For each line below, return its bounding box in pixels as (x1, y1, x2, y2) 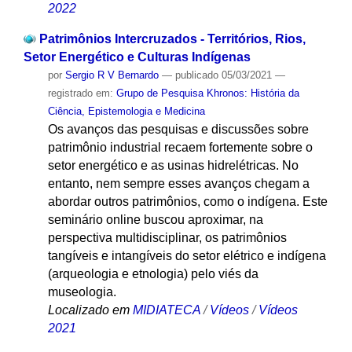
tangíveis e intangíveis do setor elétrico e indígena (47, 248, 326, 262)
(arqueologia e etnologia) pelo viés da (47, 266, 258, 280)
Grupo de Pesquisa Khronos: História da (115, 86, 299, 99)
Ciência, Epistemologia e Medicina (47, 104, 205, 117)
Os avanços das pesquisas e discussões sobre (47, 122, 309, 136)
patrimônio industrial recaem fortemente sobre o (47, 140, 313, 154)
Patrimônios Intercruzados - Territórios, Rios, (38, 31, 306, 46)
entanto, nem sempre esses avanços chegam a (47, 176, 310, 190)
